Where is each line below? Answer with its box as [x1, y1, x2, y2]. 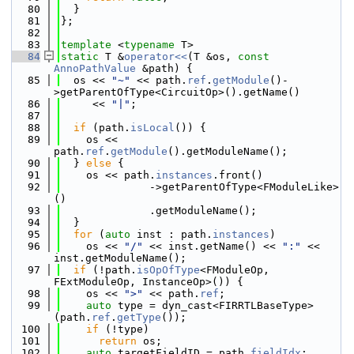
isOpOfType [137, 264, 200, 276]
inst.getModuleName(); [54, 252, 186, 264]
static [61, 51, 99, 62]
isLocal [130, 122, 175, 134]
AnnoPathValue [54, 62, 136, 74]
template [61, 39, 111, 51]
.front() [213, 169, 263, 181]
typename [124, 39, 175, 51]
